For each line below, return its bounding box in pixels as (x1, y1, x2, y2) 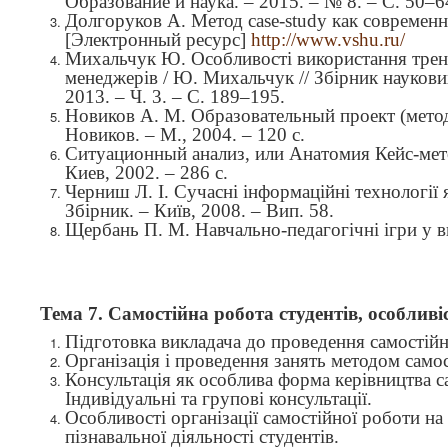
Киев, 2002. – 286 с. (65, 162, 228, 183)
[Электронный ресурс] (65, 29, 251, 50)
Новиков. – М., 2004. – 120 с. (65, 124, 305, 145)
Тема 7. (40, 303, 108, 324)
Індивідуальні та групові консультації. (65, 388, 372, 409)
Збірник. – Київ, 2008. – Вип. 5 (65, 200, 319, 221)
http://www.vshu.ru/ (251, 29, 405, 50)
